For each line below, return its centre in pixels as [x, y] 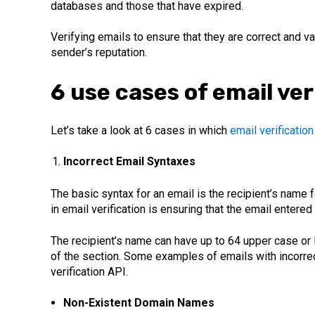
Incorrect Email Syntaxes [147, 162]
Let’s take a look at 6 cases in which [140, 130]
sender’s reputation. [99, 53]
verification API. [89, 271]
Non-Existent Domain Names [139, 303]
